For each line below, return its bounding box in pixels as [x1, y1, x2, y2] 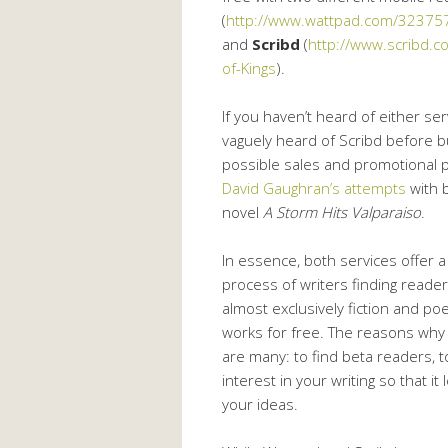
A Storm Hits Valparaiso [263, 201, 421, 222]
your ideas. [222, 393, 298, 414]
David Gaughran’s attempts [222, 177, 406, 198]
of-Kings [222, 57, 276, 78]
